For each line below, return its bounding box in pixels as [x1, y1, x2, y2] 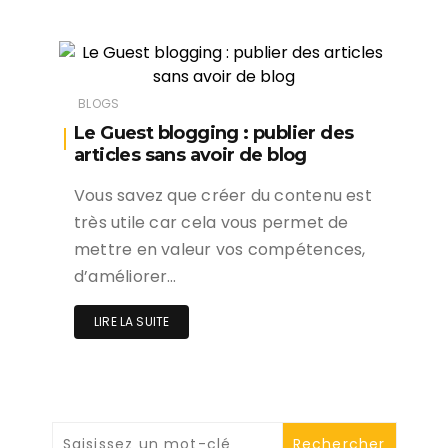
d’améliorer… [74, 265, 177, 289]
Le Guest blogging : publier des [74, 122, 354, 145]
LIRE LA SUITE [94, 313, 170, 331]
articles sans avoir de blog [74, 144, 307, 167]
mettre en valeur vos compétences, [74, 238, 366, 262]
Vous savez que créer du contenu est [74, 184, 372, 208]
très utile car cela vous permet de [74, 211, 349, 235]
